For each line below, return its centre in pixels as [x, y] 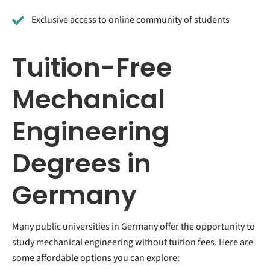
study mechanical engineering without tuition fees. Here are [133, 243]
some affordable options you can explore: [96, 258]
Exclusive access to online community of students [130, 20]
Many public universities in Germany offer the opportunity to [133, 227]
